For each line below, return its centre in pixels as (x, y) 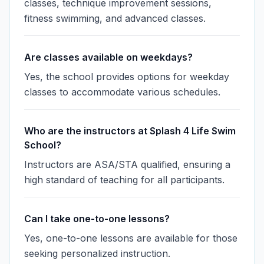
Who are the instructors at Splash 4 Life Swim (130, 131)
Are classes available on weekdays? (108, 57)
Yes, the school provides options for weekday (127, 77)
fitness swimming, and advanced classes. (115, 18)
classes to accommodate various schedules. (122, 92)
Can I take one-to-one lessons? (97, 219)
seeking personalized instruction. (97, 253)
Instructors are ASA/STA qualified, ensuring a (127, 164)
